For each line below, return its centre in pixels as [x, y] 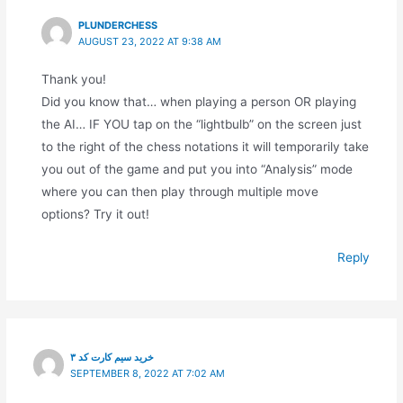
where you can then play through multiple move [179, 191]
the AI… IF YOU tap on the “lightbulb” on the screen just [201, 124]
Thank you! [73, 79]
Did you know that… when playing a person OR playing [198, 101]
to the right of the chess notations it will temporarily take [205, 146]
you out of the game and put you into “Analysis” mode [197, 169]
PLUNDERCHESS [118, 26]
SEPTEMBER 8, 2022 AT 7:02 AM [148, 374]
